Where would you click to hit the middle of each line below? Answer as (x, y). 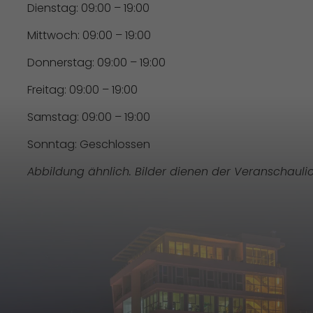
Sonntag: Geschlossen (89, 144)
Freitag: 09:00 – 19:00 (82, 90)
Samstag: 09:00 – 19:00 (89, 117)
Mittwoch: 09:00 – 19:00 (89, 35)
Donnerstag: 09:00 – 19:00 (96, 63)
